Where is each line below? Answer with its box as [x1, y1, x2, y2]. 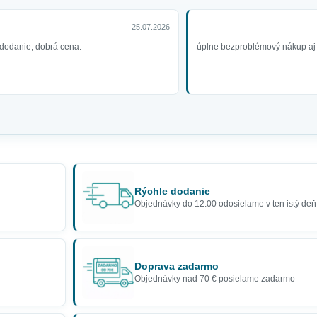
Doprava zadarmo [134, 261, 219, 272]
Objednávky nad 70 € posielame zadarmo [134, 274, 295, 284]
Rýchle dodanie [134, 186, 210, 197]
